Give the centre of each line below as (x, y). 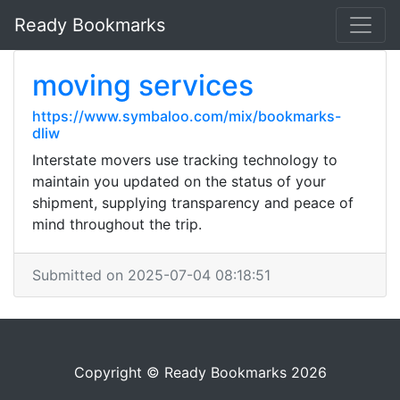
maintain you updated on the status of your (179, 181)
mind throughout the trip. (117, 224)
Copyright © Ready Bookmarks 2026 (200, 372)
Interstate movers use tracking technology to (185, 160)
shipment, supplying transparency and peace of (193, 203)
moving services (143, 85)
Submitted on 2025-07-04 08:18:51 (151, 275)
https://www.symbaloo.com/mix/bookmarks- (187, 116)
